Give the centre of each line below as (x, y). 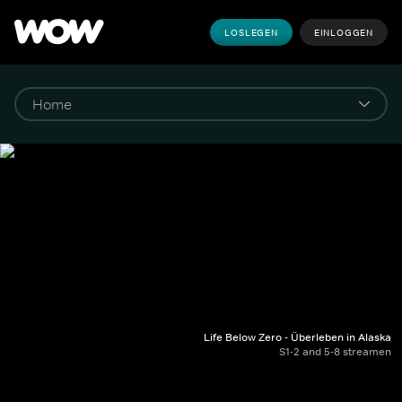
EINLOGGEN (343, 32)
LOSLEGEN (251, 32)
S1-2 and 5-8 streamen (335, 352)
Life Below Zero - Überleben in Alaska (297, 337)
